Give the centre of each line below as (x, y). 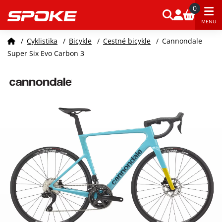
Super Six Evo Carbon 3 (46, 53)
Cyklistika (42, 41)
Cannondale (182, 41)
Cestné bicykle (127, 41)
